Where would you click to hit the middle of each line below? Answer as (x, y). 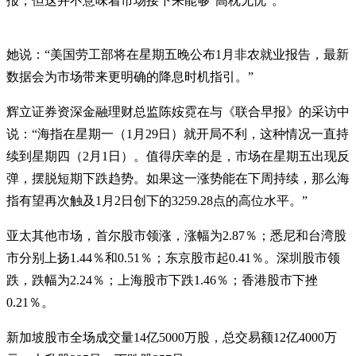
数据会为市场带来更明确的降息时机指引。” (130, 76)
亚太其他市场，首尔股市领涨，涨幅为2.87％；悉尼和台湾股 (176, 235)
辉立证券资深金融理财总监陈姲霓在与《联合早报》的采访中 (178, 111)
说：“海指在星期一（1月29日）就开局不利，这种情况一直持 (178, 133)
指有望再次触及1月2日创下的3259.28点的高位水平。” (157, 200)
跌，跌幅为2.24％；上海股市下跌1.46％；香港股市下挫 (162, 280)
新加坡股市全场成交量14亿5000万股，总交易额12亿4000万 (172, 337)
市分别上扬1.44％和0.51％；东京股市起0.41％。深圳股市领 (173, 257)
